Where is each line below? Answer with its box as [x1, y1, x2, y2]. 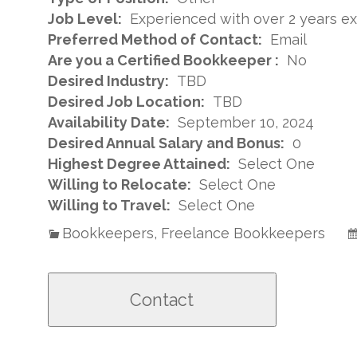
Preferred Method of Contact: [48, 31, 262, 48]
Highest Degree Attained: [48, 155, 230, 172]
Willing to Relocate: [48, 176, 191, 193]
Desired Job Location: [48, 93, 205, 110]
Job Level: [48, 10, 122, 27]
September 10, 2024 [178, 114, 314, 131]
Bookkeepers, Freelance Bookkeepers [62, 225, 325, 241]
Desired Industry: [48, 73, 169, 89]
